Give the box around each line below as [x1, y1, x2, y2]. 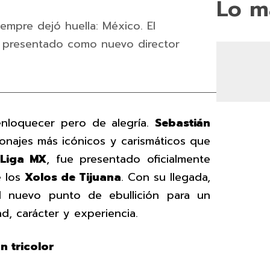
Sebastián [155, 115, 211, 131]
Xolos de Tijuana [25, 169, 121, 186]
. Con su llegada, [121, 169, 210, 186]
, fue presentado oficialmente [46, 151, 211, 168]
